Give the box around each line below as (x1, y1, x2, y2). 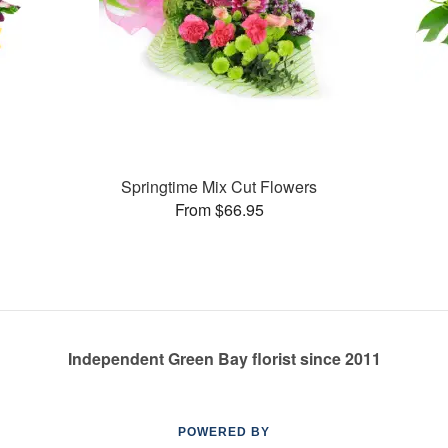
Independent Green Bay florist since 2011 (67, 347, 381, 370)
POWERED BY (178, 425, 270, 439)
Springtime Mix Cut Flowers (121, 174, 318, 198)
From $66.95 (174, 197, 264, 221)
